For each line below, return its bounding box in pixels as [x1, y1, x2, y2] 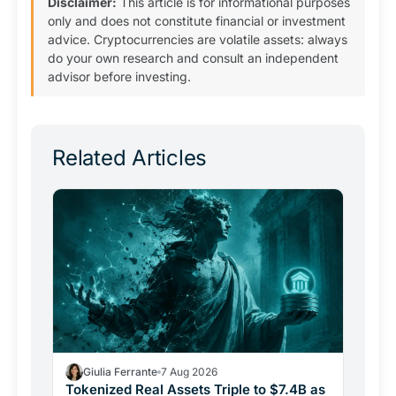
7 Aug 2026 [161, 364, 217, 378]
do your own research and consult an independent [48, 50, 339, 66]
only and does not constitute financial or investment [48, 13, 346, 29]
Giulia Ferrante [83, 364, 157, 378]
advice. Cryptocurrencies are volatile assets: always [48, 32, 347, 48]
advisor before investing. [48, 69, 191, 85]
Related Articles [52, 145, 208, 171]
